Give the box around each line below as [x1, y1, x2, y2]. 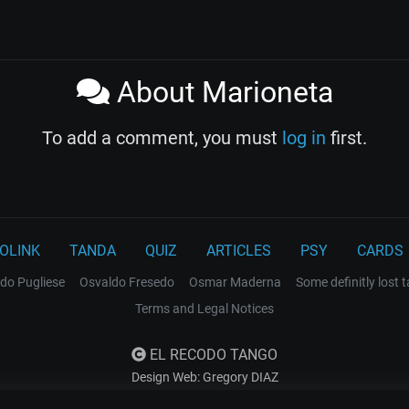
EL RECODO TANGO [146, 345, 278, 363]
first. [326, 126, 367, 149]
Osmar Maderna [189, 274, 281, 289]
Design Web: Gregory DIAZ [131, 369, 278, 384]
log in [282, 126, 326, 149]
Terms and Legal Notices [135, 300, 274, 316]
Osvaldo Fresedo [79, 274, 174, 289]
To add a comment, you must [42, 126, 282, 149]
